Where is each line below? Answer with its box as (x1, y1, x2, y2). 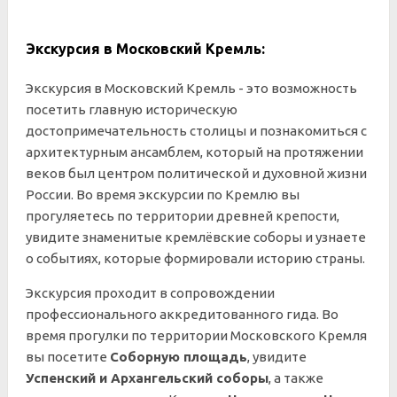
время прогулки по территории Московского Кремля (26, 328, 367, 343)
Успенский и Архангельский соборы (26, 370, 269, 385)
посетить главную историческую (26, 102, 237, 117)
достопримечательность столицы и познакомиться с (26, 123, 367, 138)
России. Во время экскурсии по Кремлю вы (26, 187, 300, 202)
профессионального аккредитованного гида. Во (26, 307, 339, 322)
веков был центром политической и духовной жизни (26, 166, 367, 181)
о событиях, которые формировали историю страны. (26, 251, 365, 266)
